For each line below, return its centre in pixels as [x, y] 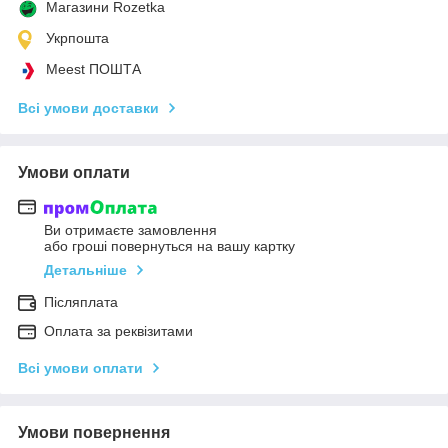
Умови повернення [94, 433]
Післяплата [81, 302]
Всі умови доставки [88, 107]
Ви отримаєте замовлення [130, 230]
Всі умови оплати [80, 368]
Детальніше [85, 270]
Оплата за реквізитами [118, 331]
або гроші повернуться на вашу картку [169, 246]
